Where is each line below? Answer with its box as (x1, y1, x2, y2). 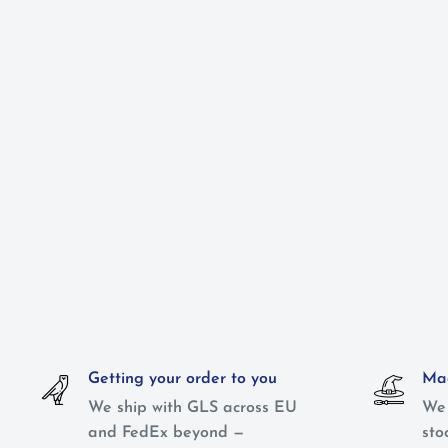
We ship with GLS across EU (88, 400, 297, 416)
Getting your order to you (88, 371, 277, 387)
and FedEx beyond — (88, 425, 244, 441)
